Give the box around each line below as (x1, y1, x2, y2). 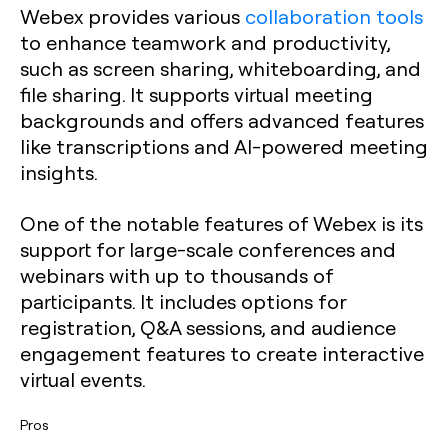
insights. (20, 159, 98, 185)
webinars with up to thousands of (20, 262, 333, 288)
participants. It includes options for (20, 288, 346, 314)
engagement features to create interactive (20, 340, 424, 366)
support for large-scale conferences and (20, 236, 396, 262)
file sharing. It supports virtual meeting (20, 81, 373, 107)
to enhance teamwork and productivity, (20, 29, 390, 55)
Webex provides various (20, 3, 245, 29)
